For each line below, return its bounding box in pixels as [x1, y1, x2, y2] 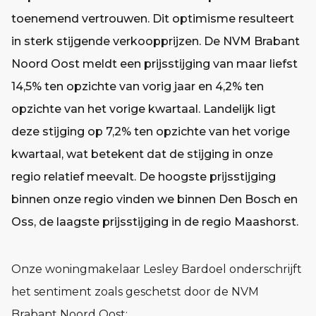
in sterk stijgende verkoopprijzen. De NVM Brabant [11, 34, 300, 48]
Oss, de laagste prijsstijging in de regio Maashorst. [11, 214, 298, 229]
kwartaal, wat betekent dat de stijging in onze [11, 147, 273, 161]
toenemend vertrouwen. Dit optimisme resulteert [11, 11, 294, 25]
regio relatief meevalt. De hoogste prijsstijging [11, 169, 276, 183]
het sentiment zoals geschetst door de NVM [11, 284, 259, 298]
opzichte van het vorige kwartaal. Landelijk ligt [11, 102, 276, 116]
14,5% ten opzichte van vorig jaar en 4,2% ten [11, 79, 264, 93]
